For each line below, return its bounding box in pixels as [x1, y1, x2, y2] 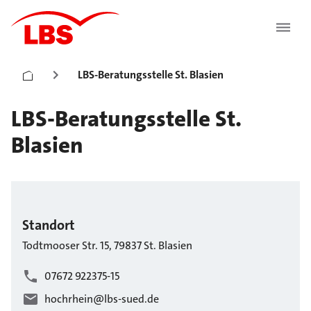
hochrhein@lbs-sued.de [44, 292, 159, 307]
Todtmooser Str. [22, 238, 98, 253]
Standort [22, 216, 75, 234]
